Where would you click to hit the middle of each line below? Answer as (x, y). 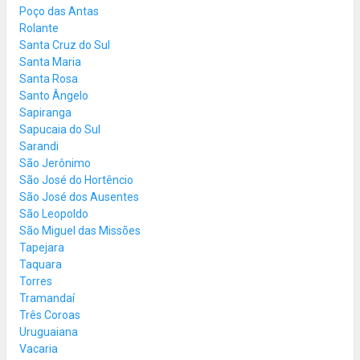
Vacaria (39, 348)
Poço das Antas (59, 11)
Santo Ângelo (54, 95)
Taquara (41, 264)
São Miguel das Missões (80, 230)
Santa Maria (50, 61)
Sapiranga (45, 112)
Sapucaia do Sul (60, 129)
